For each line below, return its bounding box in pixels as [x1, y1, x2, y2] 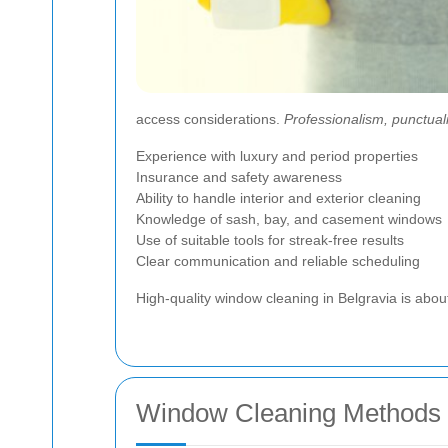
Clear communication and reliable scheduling [136, 253, 420, 269]
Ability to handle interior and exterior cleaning [136, 190, 421, 206]
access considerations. [136, 111, 284, 127]
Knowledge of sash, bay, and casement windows [136, 211, 442, 227]
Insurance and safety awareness [136, 169, 342, 185]
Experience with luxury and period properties [136, 148, 418, 164]
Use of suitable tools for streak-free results [136, 232, 404, 248]
